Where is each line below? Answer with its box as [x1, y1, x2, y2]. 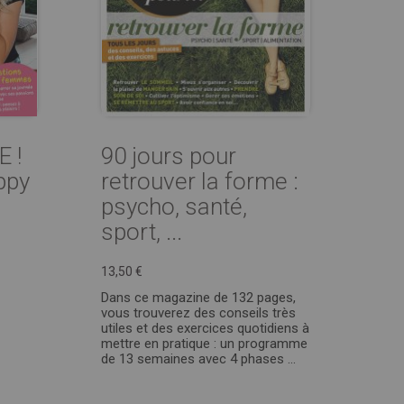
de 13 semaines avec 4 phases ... [101, 351, 296, 367]
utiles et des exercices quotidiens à [101, 320, 309, 336]
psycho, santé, [101, 193, 247, 220]
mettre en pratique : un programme [101, 335, 308, 352]
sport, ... [101, 218, 182, 245]
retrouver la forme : [101, 168, 298, 195]
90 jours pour [101, 142, 236, 170]
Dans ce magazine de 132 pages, [101, 289, 296, 306]
